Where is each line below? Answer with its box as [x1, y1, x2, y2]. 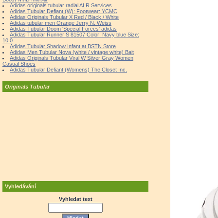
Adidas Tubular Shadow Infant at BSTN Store [10, 43, 116, 49]
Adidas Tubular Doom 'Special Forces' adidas [10, 26, 117, 32]
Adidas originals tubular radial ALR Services [10, 2, 112, 8]
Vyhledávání [5, 183, 36, 189]
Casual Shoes [2, 61, 36, 67]
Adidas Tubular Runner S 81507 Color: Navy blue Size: [10, 32, 139, 37]
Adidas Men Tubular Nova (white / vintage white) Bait [10, 49, 134, 55]
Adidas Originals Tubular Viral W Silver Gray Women [10, 55, 133, 61]
